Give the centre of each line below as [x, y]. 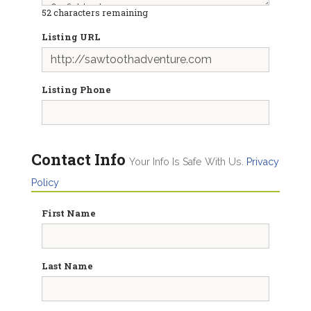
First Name [69, 213]
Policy [45, 183]
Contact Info [78, 159]
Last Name [67, 266]
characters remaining [100, 12]
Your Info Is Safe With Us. [188, 162]
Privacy [263, 162]
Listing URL [71, 37]
